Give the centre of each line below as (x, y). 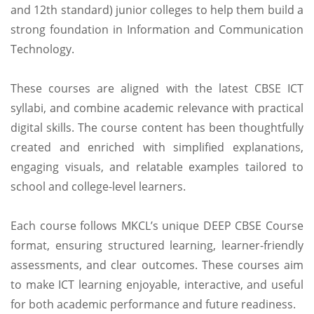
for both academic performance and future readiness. (153, 305)
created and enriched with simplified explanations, (157, 148)
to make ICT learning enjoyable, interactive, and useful (157, 285)
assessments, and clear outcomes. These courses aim (157, 265)
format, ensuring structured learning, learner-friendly (157, 246)
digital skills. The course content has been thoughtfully (157, 128)
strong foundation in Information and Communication (157, 30)
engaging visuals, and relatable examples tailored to (157, 167)
